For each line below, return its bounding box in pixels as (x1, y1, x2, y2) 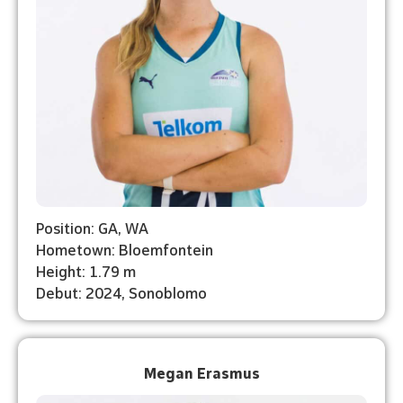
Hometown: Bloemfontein (36, 237, 213, 259)
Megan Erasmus (143, 361, 260, 382)
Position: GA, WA (36, 216, 148, 237)
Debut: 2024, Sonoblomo (36, 281, 207, 302)
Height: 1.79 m (36, 259, 136, 281)
